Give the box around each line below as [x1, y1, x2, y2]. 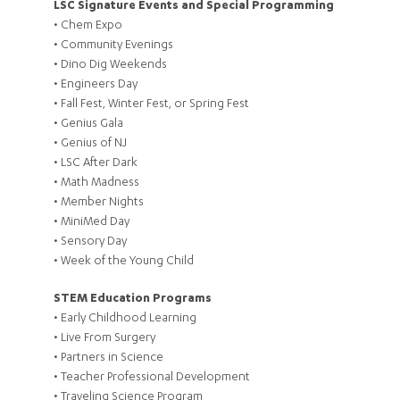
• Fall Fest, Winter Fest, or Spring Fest [54, 97, 249, 112]
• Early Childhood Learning [54, 312, 196, 326]
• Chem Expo [54, 19, 122, 33]
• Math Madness [54, 176, 139, 190]
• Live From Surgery [54, 331, 155, 346]
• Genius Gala [54, 117, 123, 131]
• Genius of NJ [54, 137, 127, 151]
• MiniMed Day [54, 215, 129, 229]
